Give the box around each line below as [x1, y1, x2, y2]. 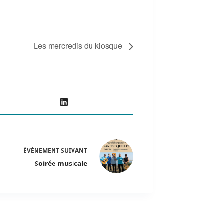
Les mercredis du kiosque [33, 39, 124, 51]
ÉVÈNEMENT [23, 146, 59, 155]
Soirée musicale [34, 158, 87, 168]
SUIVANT [59, 146, 87, 155]
